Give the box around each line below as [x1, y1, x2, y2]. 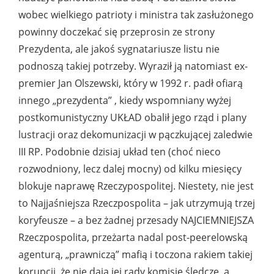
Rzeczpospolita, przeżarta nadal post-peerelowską [18, 231, 248, 245]
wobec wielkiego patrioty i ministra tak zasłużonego [18, 8, 254, 22]
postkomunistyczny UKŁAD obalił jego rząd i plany [18, 111, 246, 125]
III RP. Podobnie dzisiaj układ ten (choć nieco [18, 145, 221, 159]
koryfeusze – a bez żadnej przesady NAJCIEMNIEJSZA [18, 213, 254, 228]
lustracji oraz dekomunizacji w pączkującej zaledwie [18, 128, 253, 142]
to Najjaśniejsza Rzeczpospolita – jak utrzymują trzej [18, 196, 255, 210]
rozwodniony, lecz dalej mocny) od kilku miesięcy [18, 162, 242, 176]
